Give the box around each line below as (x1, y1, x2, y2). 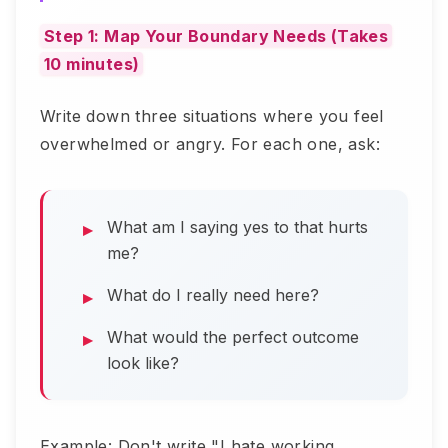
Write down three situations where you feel (40, 106, 384, 126)
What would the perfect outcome (107, 327, 359, 347)
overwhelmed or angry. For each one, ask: (40, 134, 380, 154)
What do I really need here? (107, 285, 319, 305)
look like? (107, 353, 179, 373)
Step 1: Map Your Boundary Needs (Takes (44, 26, 389, 46)
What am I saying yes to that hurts (107, 217, 368, 237)
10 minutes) (44, 54, 140, 74)
